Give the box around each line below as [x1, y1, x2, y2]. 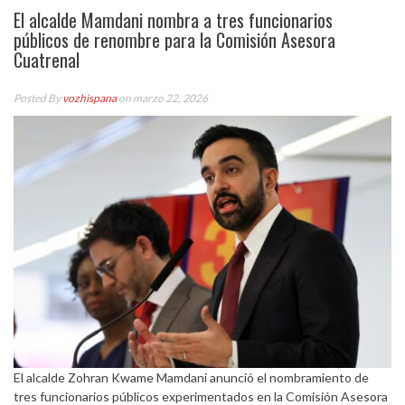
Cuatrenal [14, 46, 80, 73]
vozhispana [62, 91, 117, 105]
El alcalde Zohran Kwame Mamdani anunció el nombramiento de [14, 369, 369, 385]
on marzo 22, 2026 [117, 91, 208, 105]
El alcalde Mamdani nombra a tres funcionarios [14, 6, 333, 33]
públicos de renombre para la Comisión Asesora [14, 26, 335, 53]
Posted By [14, 91, 62, 105]
